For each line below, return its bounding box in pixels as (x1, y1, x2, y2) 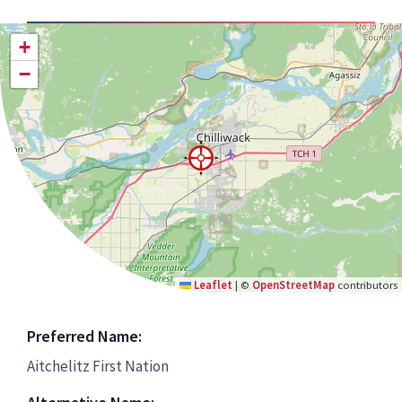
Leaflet (191, 277, 232, 293)
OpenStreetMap (252, 277, 335, 293)
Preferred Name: (26, 326, 142, 347)
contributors (335, 277, 398, 293)
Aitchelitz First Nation (26, 355, 169, 376)
